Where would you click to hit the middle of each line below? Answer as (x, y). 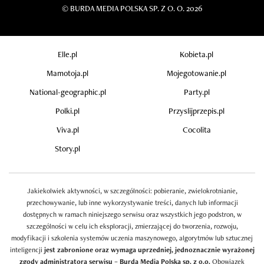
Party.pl (197, 92)
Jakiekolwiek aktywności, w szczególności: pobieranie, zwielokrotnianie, (132, 191)
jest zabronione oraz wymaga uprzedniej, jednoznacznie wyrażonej (149, 250)
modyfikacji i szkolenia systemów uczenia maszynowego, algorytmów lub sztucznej (132, 238)
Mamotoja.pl (67, 73)
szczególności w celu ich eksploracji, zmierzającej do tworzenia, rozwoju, (132, 226)
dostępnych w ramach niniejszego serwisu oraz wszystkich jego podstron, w (132, 214)
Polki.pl (67, 110)
